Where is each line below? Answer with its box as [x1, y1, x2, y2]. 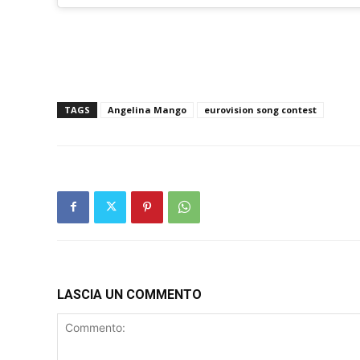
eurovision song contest [204, 103, 317, 116]
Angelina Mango [108, 103, 186, 116]
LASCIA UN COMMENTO [57, 286, 202, 302]
